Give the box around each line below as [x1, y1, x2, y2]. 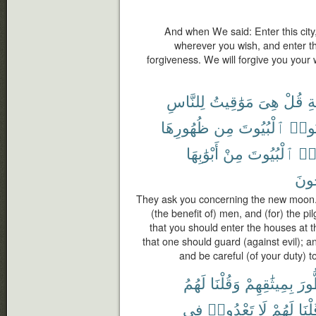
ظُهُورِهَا [161, 116, 209, 138]
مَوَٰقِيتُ [209, 90, 254, 111]
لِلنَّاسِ [166, 90, 205, 111]
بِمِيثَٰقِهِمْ [245, 272, 293, 293]
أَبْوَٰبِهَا [186, 142, 219, 164]
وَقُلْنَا [210, 272, 241, 293]
